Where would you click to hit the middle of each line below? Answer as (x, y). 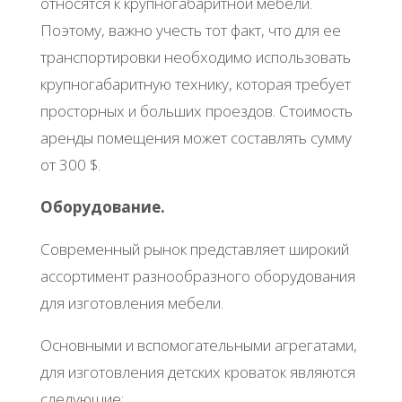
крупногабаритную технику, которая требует (195, 83)
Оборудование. (102, 206)
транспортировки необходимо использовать (195, 57)
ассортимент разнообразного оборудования (197, 275)
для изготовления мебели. (131, 302)
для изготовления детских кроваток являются (197, 371)
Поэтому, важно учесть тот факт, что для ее (190, 30)
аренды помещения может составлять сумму (196, 137)
